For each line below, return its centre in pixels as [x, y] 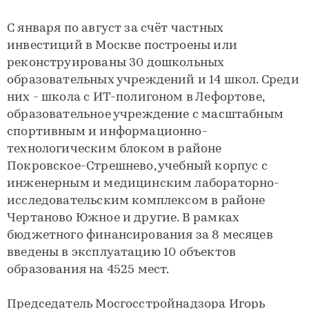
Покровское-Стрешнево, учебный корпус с [137, 166]
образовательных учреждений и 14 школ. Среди [153, 80]
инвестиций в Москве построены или [122, 46]
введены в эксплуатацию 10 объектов [122, 252]
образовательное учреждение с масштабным [146, 114]
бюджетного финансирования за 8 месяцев [140, 235]
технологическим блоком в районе [114, 149]
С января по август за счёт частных [116, 28]
